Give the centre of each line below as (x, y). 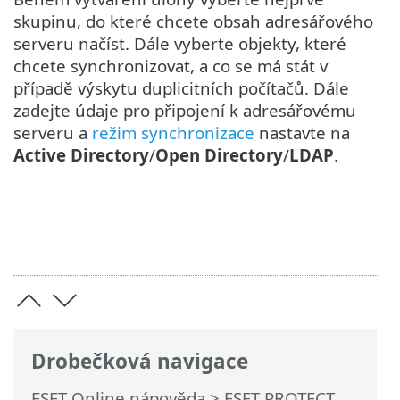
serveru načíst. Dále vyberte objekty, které (180, 43)
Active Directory (81, 154)
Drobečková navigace (140, 362)
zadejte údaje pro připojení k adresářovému (185, 110)
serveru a (53, 132)
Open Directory (219, 154)
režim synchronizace (173, 132)
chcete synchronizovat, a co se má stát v (171, 65)
